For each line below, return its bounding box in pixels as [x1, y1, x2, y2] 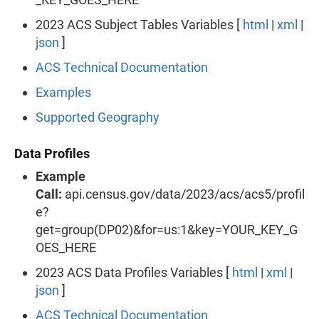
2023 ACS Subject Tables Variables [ [36, 16, 243, 32]
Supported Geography [36, 109, 159, 125]
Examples [36, 84, 91, 100]
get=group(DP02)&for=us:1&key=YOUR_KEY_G [36, 221, 298, 237]
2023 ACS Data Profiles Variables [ [36, 264, 232, 280]
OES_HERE [36, 239, 96, 255]
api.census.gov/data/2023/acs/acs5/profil [62, 186, 305, 202]
